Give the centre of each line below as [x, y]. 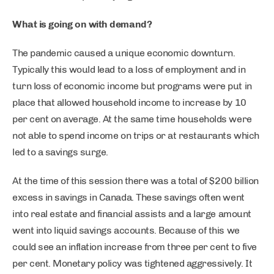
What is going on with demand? [82, 24]
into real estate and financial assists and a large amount [132, 214]
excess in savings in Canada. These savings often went [128, 197]
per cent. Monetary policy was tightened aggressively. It [132, 263]
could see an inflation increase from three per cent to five [135, 247]
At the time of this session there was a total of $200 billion [135, 181]
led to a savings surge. [60, 152]
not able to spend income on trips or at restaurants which [136, 135]
